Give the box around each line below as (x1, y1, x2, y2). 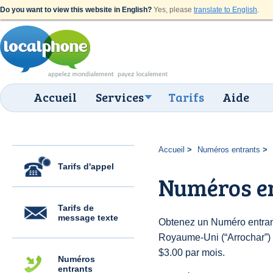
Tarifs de (58, 203, 94, 213)
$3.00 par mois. (158, 247, 225, 258)
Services (96, 88, 144, 105)
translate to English (194, 5, 257, 14)
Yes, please (152, 5, 194, 14)
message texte (58, 213, 118, 222)
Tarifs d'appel (58, 161, 114, 171)
